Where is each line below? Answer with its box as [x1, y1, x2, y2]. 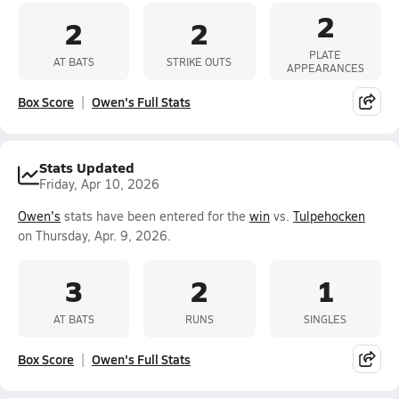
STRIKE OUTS [167, 53, 232, 69]
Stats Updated [39, 157, 134, 177]
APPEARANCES [286, 61, 364, 75]
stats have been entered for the [61, 208, 249, 224]
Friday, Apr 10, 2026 [39, 175, 159, 192]
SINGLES [304, 311, 347, 326]
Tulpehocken [293, 208, 365, 224]
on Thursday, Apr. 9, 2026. [18, 227, 171, 244]
